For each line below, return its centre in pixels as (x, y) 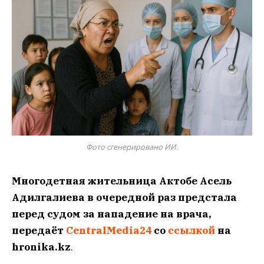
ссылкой (193, 230)
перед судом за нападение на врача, (112, 214)
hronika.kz (41, 247)
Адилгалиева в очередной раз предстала (124, 197)
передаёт (39, 230)
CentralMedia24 (110, 230)
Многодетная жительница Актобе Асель (122, 181)
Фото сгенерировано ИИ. (132, 147)
